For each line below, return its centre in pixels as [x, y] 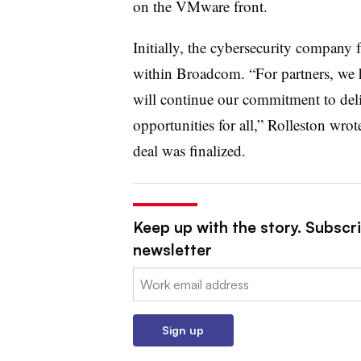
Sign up [183, 330]
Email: [149, 277]
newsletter [172, 249]
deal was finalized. [189, 150]
